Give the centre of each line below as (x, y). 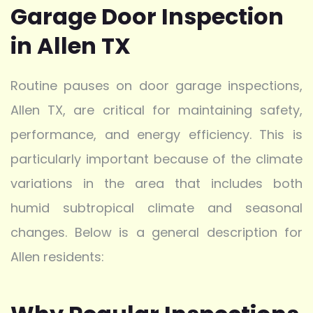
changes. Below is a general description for (156, 232)
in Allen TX (71, 45)
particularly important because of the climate (156, 159)
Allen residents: (57, 256)
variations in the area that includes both (156, 183)
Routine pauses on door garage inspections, (156, 85)
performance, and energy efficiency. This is (156, 134)
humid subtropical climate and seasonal (156, 208)
